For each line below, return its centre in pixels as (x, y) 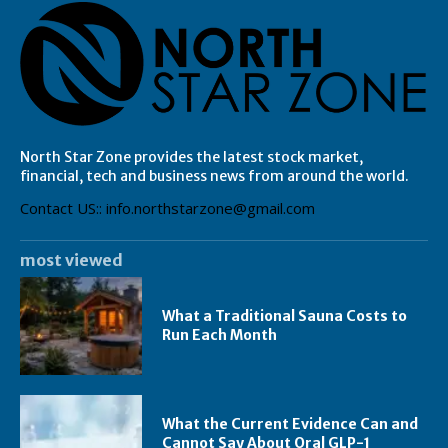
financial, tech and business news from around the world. (214, 175)
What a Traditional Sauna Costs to (285, 315)
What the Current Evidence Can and (290, 424)
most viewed (71, 259)
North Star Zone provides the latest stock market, (191, 156)
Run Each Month (220, 334)
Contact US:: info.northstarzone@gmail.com (167, 207)
